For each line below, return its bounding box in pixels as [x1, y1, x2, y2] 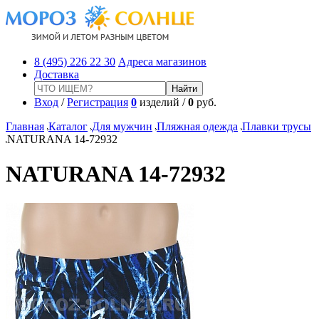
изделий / [137, 96, 188, 108]
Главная [6, 120, 44, 132]
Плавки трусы [242, 120, 311, 132]
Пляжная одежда [157, 120, 238, 132]
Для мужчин [92, 120, 152, 132]
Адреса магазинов [118, 56, 206, 68]
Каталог [48, 120, 88, 132]
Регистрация [67, 96, 128, 108]
